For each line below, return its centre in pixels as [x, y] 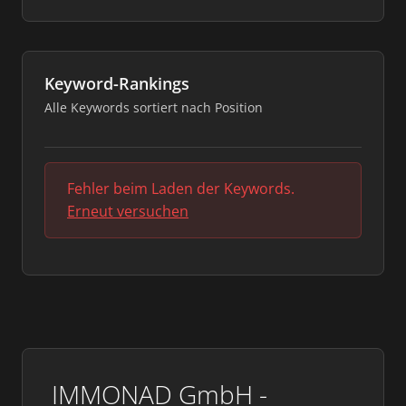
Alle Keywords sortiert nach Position [154, 107]
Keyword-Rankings [117, 83]
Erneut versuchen [128, 211]
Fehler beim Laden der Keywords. [181, 188]
